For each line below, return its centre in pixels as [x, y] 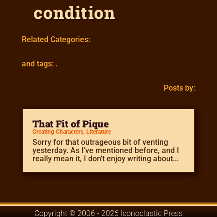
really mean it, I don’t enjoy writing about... [105, 158]
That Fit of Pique [70, 123]
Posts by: [180, 88]
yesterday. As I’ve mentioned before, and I [106, 150]
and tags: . [39, 63]
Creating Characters [58, 132]
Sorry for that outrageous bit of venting [100, 142]
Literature [98, 132]
